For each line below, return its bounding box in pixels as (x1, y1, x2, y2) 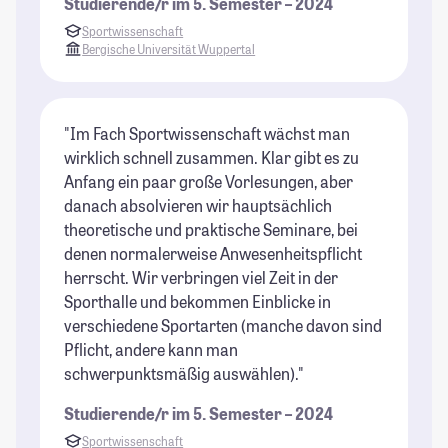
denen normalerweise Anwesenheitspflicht (64, 242, 362, 264)
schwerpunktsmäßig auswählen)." (64, 362, 304, 384)
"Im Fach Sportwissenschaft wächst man (64, 122, 350, 144)
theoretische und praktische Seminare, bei (64, 218, 358, 240)
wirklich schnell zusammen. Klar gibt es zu (64, 146, 359, 168)
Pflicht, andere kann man (64, 338, 238, 360)
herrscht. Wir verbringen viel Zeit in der (64, 266, 338, 288)
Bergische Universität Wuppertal (82, 40, 256, 57)
